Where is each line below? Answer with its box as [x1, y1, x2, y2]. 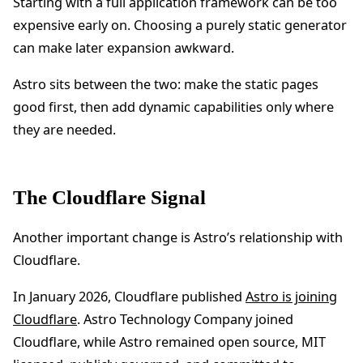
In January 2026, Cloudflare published [13, 288, 246, 306]
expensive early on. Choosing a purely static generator [13, 15, 347, 34]
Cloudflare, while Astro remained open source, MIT [13, 333, 326, 352]
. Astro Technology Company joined [77, 310, 293, 329]
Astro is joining [246, 288, 337, 306]
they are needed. [13, 121, 116, 139]
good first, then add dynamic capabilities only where [13, 98, 334, 117]
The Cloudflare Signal [13, 186, 206, 210]
